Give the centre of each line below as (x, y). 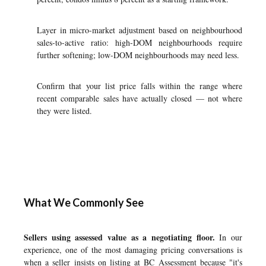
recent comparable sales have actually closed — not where (140, 98)
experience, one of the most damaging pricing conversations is (133, 250)
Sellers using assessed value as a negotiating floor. (119, 237)
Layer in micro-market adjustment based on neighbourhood (140, 30)
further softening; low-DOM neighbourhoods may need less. (138, 55)
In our (229, 237)
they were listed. (64, 111)
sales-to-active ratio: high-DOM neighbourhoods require (140, 42)
